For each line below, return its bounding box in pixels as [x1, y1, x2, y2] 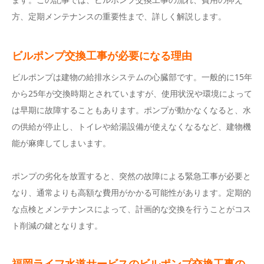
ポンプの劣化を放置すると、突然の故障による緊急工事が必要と [12, 170, 251, 182]
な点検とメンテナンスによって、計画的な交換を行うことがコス [12, 203, 251, 215]
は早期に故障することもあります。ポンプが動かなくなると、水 [12, 104, 251, 116]
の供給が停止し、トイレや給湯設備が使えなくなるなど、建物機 [12, 121, 251, 133]
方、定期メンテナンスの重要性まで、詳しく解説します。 [12, 11, 226, 22]
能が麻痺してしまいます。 [12, 137, 111, 149]
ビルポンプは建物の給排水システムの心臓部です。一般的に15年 [12, 71, 252, 83]
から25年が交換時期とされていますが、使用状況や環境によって [12, 88, 252, 100]
